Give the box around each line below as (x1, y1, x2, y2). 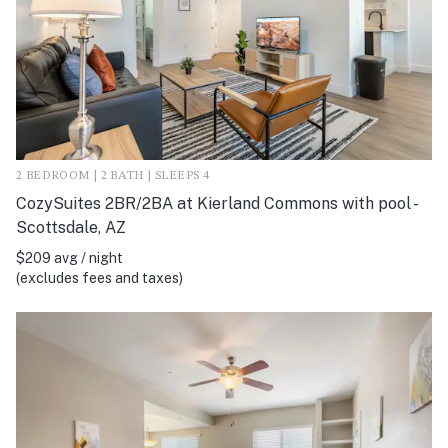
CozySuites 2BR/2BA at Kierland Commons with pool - (16, 193, 416, 213)
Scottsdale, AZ (16, 217, 126, 237)
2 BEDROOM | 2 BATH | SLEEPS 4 (16, 169, 210, 182)
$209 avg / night (16, 249, 123, 266)
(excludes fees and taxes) (16, 269, 183, 286)
